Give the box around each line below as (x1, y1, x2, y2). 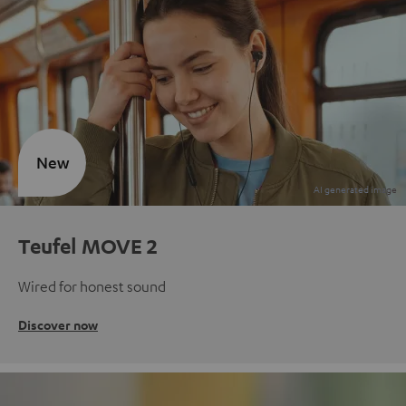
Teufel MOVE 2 (18, 232, 158, 258)
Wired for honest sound (18, 276, 166, 295)
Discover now (18, 315, 98, 333)
